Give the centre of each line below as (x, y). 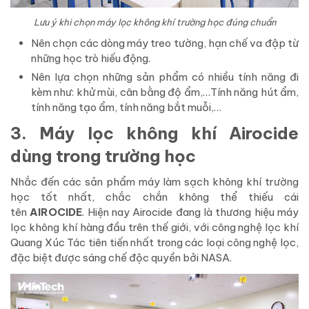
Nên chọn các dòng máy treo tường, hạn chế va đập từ (165, 43)
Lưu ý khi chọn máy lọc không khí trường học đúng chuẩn (154, 22)
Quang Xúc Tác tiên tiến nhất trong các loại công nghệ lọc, (154, 243)
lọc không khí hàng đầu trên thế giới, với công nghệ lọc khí (154, 228)
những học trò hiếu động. (91, 59)
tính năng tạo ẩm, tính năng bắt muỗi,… (126, 108)
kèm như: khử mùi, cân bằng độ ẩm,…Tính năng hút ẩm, (165, 92)
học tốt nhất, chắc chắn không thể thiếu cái (154, 197)
